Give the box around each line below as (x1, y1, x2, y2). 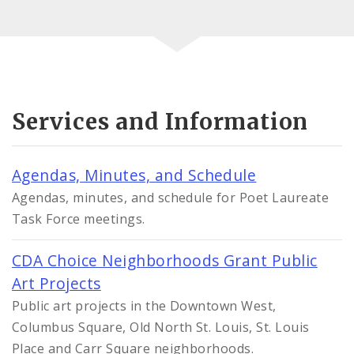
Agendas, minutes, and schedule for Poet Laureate (12, 189, 330, 207)
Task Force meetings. (12, 210, 145, 228)
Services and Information (12, 107, 309, 137)
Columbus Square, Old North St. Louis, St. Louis (12, 318, 310, 337)
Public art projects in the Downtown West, (12, 297, 277, 315)
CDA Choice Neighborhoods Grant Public (12, 250, 318, 272)
